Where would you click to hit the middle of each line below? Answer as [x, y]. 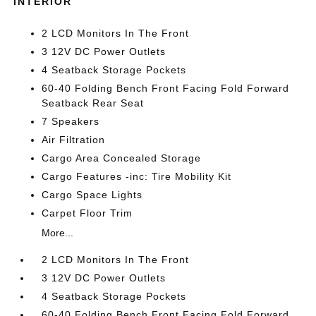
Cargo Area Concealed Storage [122, 158]
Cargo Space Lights [92, 195]
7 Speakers [71, 121]
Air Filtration [74, 140]
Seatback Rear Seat [93, 103]
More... [58, 233]
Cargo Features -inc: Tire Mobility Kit [137, 176]
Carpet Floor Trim [87, 213]
